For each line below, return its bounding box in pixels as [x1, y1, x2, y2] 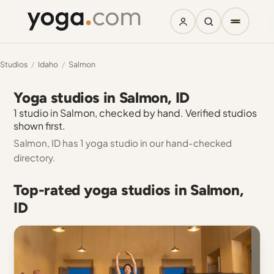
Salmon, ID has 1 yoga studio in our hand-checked [13, 137, 232, 149]
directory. [13, 152, 56, 163]
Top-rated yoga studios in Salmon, [13, 181, 244, 199]
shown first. [13, 119, 66, 132]
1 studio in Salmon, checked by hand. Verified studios [13, 106, 257, 119]
